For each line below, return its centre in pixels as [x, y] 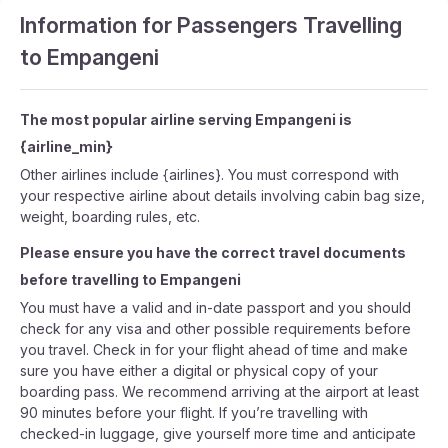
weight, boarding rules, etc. [110, 216]
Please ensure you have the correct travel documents [213, 252]
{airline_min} [66, 146]
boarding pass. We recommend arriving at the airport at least [219, 391]
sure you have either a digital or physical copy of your [199, 370]
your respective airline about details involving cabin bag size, [222, 195]
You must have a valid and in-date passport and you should [215, 307]
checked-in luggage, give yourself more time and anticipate [218, 433]
